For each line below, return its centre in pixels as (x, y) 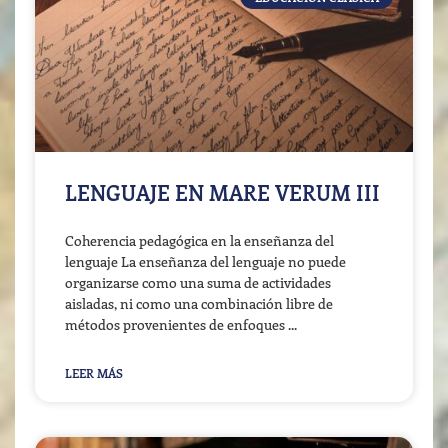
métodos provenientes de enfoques (175, 325)
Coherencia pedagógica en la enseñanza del (199, 241)
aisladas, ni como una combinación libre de (199, 304)
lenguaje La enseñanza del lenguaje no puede (205, 262)
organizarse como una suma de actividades (198, 283)
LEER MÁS (94, 373)
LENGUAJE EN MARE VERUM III (222, 192)
